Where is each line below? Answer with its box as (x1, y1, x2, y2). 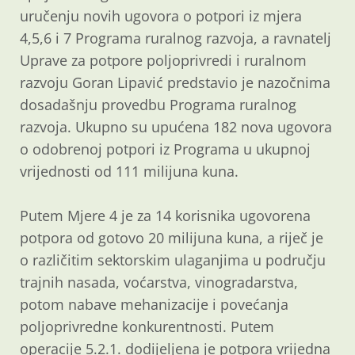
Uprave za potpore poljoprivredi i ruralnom (20, 51, 307, 71)
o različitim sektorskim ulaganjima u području (20, 250, 326, 270)
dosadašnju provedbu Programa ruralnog (20, 95, 296, 115)
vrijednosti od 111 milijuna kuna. (20, 162, 239, 181)
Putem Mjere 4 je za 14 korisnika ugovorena (20, 206, 311, 226)
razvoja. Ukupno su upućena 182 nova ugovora (20, 117, 332, 137)
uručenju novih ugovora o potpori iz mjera (20, 6, 302, 26)
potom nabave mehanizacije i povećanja (20, 295, 288, 315)
